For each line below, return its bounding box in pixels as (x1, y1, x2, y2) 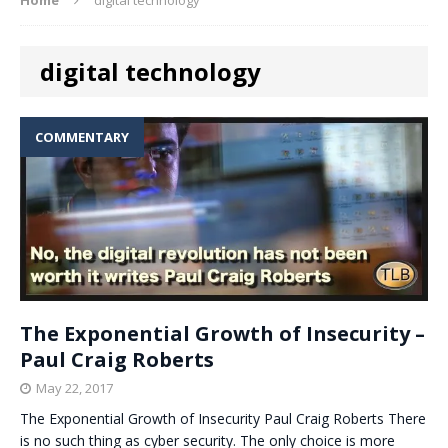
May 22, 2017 (36, 379, 113, 397)
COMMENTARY (35, 127, 129, 146)
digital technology (40, 54, 261, 88)
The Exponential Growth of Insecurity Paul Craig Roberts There (20, 409, 426, 428)
